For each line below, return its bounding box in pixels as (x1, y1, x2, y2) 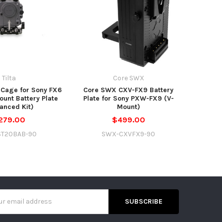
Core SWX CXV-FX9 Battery (83, 85, 174, 94)
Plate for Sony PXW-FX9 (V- (83, 94, 174, 103)
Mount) (116, 102, 140, 111)
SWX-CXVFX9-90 (102, 129, 156, 138)
